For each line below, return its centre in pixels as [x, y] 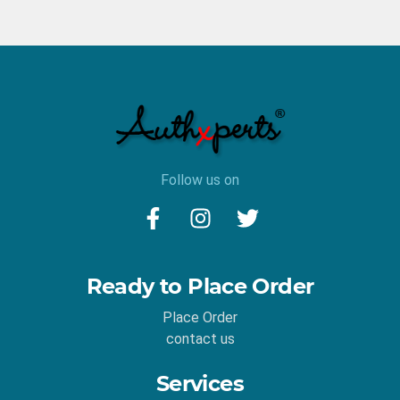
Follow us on [200, 180]
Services [200, 384]
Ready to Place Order [200, 287]
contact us [200, 339]
